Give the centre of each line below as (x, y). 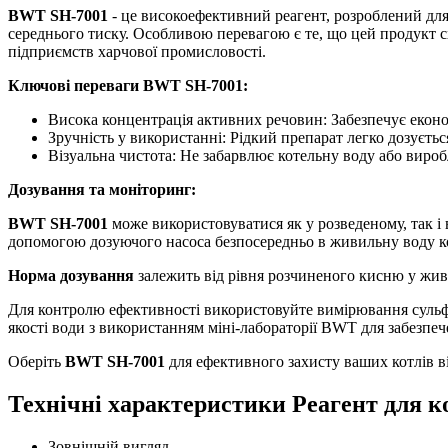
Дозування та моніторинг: (102, 189)
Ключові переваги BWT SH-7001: (128, 85)
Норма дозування (71, 275)
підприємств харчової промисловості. (137, 51)
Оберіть (36, 361)
